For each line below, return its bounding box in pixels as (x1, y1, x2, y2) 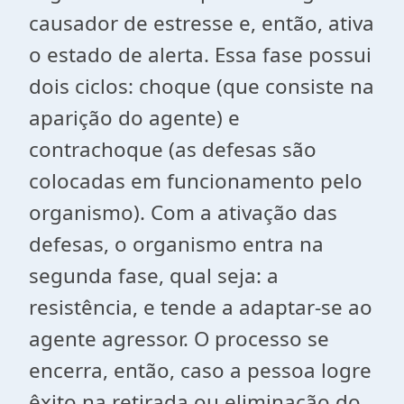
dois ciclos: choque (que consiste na (29, 72, 374, 100)
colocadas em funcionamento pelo (29, 167, 363, 195)
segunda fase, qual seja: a (29, 262, 279, 289)
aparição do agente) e (29, 104, 240, 132)
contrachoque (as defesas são (29, 135, 317, 163)
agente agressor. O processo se (29, 325, 329, 353)
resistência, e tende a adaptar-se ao (29, 293, 372, 321)
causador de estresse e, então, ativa (29, 9, 374, 37)
